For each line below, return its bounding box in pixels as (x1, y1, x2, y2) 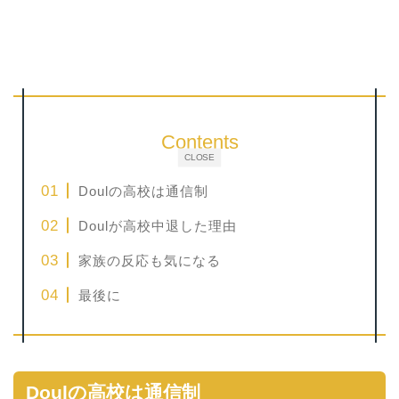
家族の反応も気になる (78, 253, 222, 269)
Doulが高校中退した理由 (78, 218, 238, 234)
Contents (160, 131, 239, 154)
